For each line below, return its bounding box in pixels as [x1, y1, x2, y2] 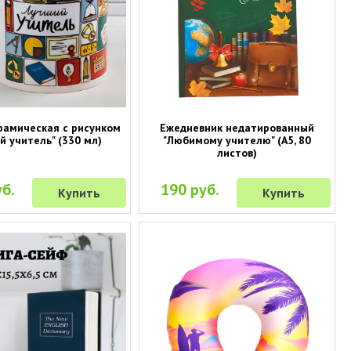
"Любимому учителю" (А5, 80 [162, 133, 311, 148]
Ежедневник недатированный [159, 121, 314, 136]
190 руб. [161, 179, 219, 201]
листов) [216, 146, 257, 161]
